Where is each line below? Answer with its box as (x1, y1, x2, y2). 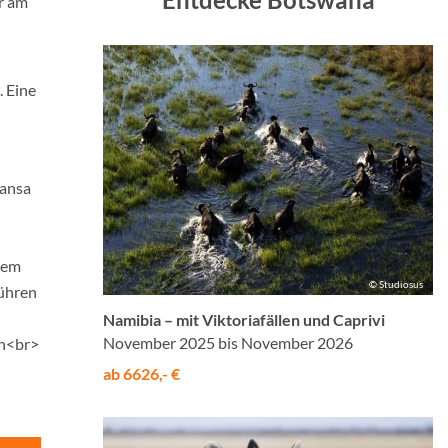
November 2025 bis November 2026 (103, 333, 353, 352)
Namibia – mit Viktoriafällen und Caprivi (103, 310, 385, 329)
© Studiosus (369, 278, 423, 290)
